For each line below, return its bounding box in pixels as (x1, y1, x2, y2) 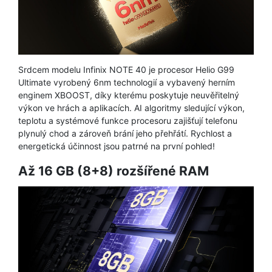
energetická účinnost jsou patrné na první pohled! (18, 141, 215, 152)
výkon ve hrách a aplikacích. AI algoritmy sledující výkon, (18, 103, 245, 114)
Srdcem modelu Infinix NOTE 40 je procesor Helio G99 (18, 64, 234, 75)
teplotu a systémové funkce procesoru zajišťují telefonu (18, 115, 237, 126)
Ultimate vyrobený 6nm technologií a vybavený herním (18, 77, 235, 88)
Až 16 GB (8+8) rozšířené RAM (18, 163, 209, 179)
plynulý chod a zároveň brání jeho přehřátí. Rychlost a (18, 128, 232, 139)
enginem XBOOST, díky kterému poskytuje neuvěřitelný (18, 90, 239, 101)
